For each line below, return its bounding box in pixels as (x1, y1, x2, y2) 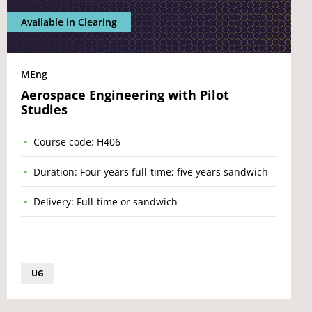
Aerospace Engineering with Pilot (21, 86, 229, 103)
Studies (21, 101, 68, 118)
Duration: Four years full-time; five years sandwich (33, 165, 268, 178)
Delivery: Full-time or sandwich (33, 195, 178, 208)
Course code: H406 (33, 135, 120, 148)
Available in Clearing (21, 15, 117, 29)
